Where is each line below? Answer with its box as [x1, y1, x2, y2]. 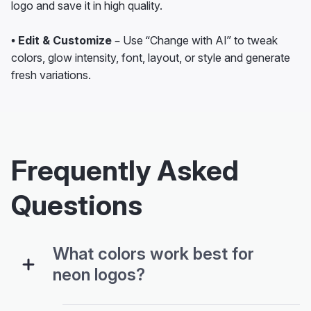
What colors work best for [53, 244, 254, 264]
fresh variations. [11, 68, 91, 82]
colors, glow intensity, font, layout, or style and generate [11, 51, 290, 65]
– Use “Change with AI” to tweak [112, 33, 278, 47]
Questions [11, 188, 142, 222]
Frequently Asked [11, 153, 239, 187]
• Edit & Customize [11, 33, 112, 47]
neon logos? [53, 264, 145, 285]
